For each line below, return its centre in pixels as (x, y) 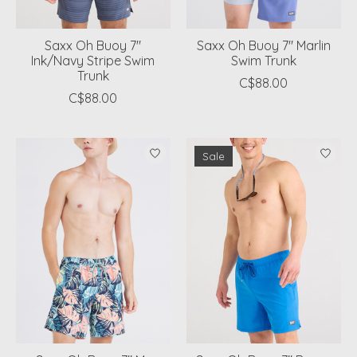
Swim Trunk (263, 61)
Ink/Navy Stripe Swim (93, 61)
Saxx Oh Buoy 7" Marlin (263, 46)
